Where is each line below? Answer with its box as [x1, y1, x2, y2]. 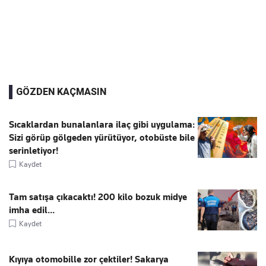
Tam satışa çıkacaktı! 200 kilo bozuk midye [9, 191, 187, 202]
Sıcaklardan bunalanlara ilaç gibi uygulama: [9, 119, 195, 130]
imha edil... [9, 204, 55, 216]
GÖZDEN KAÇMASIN [16, 85, 106, 97]
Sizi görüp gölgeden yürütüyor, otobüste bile [9, 132, 195, 143]
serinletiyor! [9, 145, 58, 156]
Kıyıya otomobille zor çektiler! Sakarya [9, 254, 169, 265]
